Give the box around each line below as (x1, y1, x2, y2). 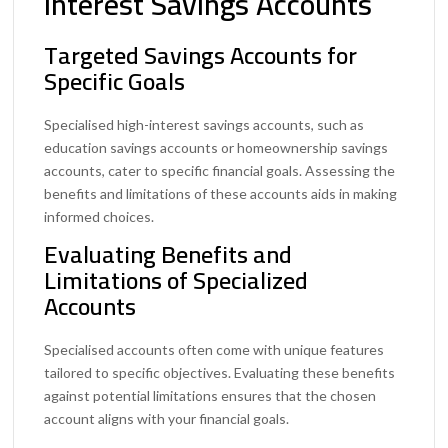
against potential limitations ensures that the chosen (44, 387, 377, 405)
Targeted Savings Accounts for (44, 33, 358, 79)
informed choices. (44, 208, 155, 226)
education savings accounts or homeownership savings (44, 139, 389, 157)
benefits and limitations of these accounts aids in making (44, 185, 398, 203)
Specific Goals (44, 59, 186, 105)
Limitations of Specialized (44, 258, 309, 304)
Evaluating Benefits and (44, 232, 293, 278)
